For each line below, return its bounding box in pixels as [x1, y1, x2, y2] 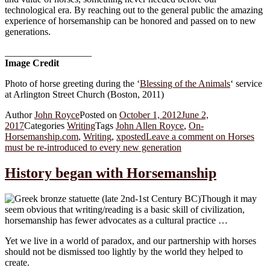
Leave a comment [146, 131, 213, 142]
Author [5, 109, 34, 120]
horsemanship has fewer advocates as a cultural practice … [5, 215, 228, 225]
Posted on [80, 109, 119, 120]
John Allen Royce [116, 120, 184, 131]
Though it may [201, 193, 257, 204]
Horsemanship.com [5, 131, 78, 142]
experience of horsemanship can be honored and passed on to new [5, 15, 256, 26]
